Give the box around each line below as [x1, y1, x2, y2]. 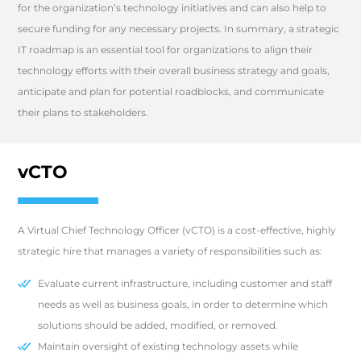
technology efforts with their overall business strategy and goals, [18, 64, 330, 77]
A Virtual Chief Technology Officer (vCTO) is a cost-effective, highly [18, 224, 337, 236]
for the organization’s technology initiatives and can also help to [18, 2, 327, 14]
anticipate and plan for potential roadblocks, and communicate [18, 85, 325, 98]
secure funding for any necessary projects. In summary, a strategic [18, 23, 340, 35]
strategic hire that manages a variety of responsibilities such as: [18, 245, 323, 257]
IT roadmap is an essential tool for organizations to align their [18, 44, 313, 56]
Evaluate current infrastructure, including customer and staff [38, 277, 333, 290]
